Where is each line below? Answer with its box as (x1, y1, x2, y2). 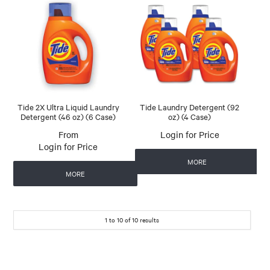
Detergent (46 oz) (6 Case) (20, 111, 116, 122)
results (138, 215, 159, 225)
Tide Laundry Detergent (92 (140, 101, 240, 113)
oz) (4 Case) (168, 111, 212, 122)
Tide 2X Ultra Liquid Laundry (17, 101, 119, 113)
